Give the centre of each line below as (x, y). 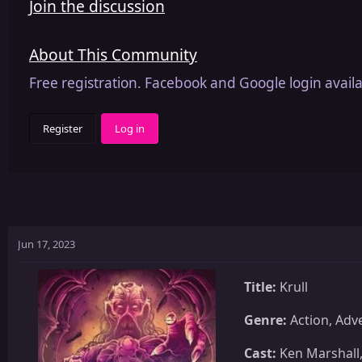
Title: (260, 286)
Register (63, 128)
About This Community (113, 54)
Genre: (265, 320)
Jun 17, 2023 (46, 244)
